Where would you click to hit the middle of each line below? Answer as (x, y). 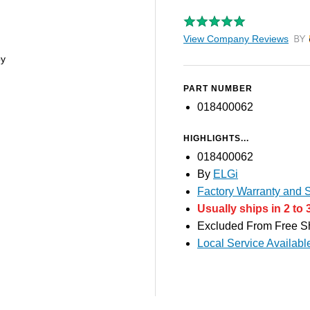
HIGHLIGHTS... (216, 138)
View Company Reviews (236, 39)
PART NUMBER (218, 89)
